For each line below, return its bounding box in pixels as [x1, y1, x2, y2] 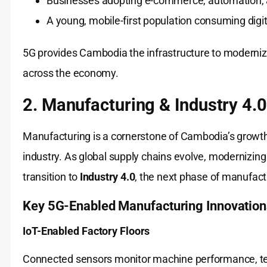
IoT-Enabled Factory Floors [23, 225, 150, 238]
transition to [23, 170, 80, 184]
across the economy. [23, 67, 119, 80]
